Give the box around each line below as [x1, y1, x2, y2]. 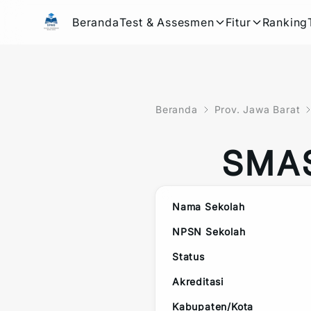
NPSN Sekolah [172, 226, 246, 237]
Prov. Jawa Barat [214, 103, 301, 115]
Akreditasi [172, 276, 224, 287]
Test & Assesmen [119, 15, 215, 29]
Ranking [262, 15, 308, 29]
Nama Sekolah [172, 201, 245, 212]
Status [172, 251, 205, 262]
